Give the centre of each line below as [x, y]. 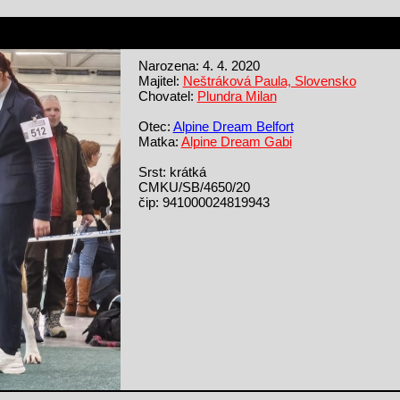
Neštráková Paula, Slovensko [269, 80]
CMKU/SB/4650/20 [194, 187]
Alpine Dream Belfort [233, 126]
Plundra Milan [237, 96]
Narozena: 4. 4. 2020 [199, 65]
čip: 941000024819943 [204, 202]
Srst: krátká [172, 171]
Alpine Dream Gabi [236, 141]
